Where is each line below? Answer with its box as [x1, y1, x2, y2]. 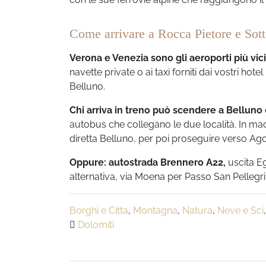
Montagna [133, 204, 178, 216]
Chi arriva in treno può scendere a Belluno [69, 104, 262, 116]
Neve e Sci [217, 204, 264, 216]
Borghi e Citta [69, 204, 128, 216]
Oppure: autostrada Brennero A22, [69, 156, 226, 168]
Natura [182, 204, 213, 216]
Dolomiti [78, 218, 114, 230]
